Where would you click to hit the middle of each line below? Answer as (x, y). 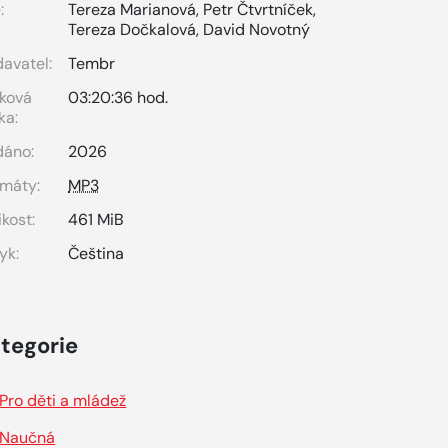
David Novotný (257, 29)
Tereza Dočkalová (132, 29)
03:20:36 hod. (118, 97)
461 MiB (96, 219)
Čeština (96, 253)
